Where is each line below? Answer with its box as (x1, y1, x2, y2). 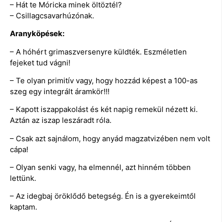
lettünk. (10, 173, 36, 183)
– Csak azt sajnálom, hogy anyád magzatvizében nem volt (10, 133, 210, 143)
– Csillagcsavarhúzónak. (10, 10, 94, 20)
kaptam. (10, 202, 37, 212)
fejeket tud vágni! (10, 57, 70, 67)
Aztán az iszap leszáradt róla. (10, 115, 111, 125)
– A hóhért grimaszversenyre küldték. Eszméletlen (10, 47, 187, 56)
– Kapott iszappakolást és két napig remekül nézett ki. (10, 105, 198, 114)
